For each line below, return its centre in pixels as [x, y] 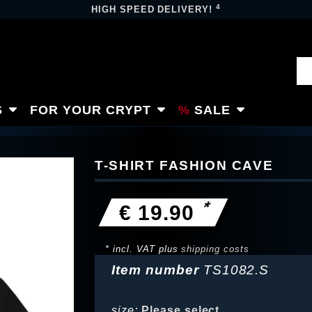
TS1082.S [236, 270]
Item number [157, 270]
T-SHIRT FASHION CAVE [184, 165]
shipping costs [215, 249]
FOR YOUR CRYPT [91, 110]
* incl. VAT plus [143, 249]
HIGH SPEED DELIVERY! [154, 9]
